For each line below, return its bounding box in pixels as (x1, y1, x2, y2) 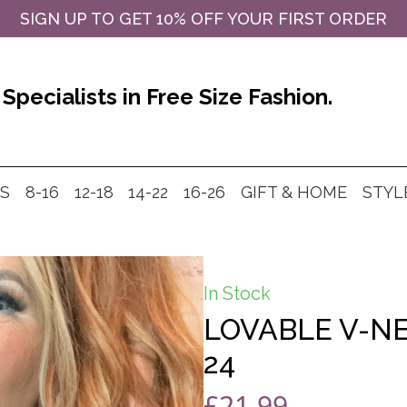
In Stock (203, 283, 271, 304)
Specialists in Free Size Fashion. (3, 84, 333, 110)
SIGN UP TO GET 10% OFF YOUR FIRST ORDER (20, 9, 387, 28)
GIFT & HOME (240, 183, 347, 202)
